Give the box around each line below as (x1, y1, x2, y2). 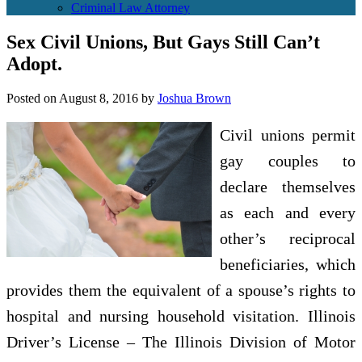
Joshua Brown (158, 90, 231, 105)
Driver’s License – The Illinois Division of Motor (6, 332, 356, 351)
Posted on (6, 90, 57, 105)
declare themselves (220, 177, 356, 196)
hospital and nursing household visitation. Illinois (6, 306, 356, 325)
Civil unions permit (220, 125, 356, 144)
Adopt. (6, 53, 62, 74)
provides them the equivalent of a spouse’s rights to (6, 280, 356, 299)
